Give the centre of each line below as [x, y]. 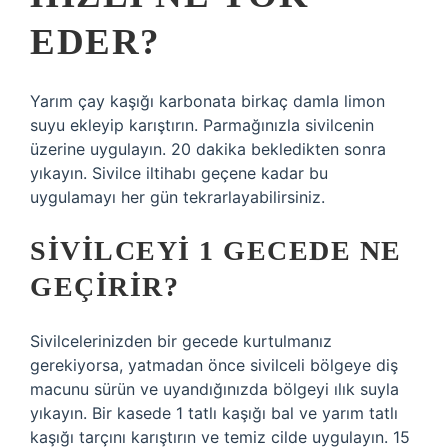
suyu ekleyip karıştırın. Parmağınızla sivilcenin [202, 125]
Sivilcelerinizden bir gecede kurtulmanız [181, 341]
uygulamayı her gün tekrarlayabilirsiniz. [177, 197]
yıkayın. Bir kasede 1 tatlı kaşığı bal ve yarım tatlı [214, 413]
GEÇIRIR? [104, 286]
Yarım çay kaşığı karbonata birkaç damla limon [207, 101]
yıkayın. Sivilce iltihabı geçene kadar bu [179, 173]
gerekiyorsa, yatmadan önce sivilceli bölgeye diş [214, 365]
